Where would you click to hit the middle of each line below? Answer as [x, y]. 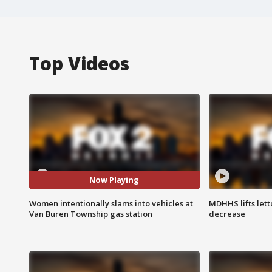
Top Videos [79, 63]
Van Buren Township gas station [91, 213]
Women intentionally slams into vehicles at [111, 203]
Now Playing [114, 180]
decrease [227, 213]
